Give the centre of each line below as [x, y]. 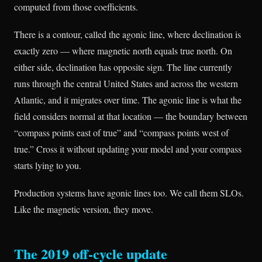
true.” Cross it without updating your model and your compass [128, 149]
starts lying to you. [48, 165]
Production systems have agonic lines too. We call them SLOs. [129, 192]
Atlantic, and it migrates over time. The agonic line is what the [128, 99]
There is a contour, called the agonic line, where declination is [127, 34]
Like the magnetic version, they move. [84, 209]
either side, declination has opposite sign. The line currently [123, 67]
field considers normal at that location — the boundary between [131, 116]
